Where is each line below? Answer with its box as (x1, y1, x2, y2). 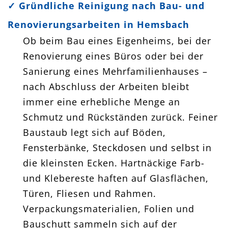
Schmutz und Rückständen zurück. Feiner (23, 110, 218, 123)
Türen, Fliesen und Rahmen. (23, 187, 156, 199)
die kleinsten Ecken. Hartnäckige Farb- (23, 156, 205, 169)
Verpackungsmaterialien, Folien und (23, 202, 194, 215)
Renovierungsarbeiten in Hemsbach (8, 18, 189, 31)
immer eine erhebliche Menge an (23, 95, 180, 108)
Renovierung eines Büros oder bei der (23, 49, 204, 62)
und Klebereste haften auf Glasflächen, (23, 172, 209, 184)
